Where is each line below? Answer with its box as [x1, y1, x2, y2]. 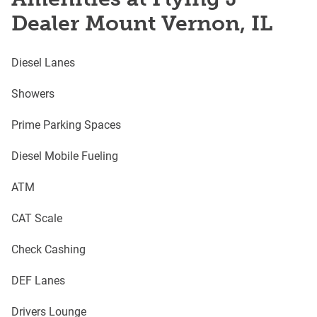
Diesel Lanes [11, 54, 75, 69]
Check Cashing [11, 241, 86, 256]
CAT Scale [11, 210, 62, 225]
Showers [11, 86, 54, 100]
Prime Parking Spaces [11, 117, 121, 132]
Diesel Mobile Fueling [11, 148, 118, 163]
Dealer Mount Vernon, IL [11, 11, 272, 36]
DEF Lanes [11, 272, 65, 287]
